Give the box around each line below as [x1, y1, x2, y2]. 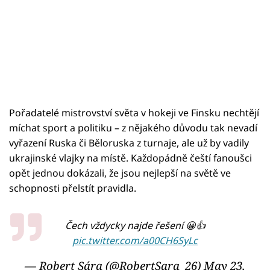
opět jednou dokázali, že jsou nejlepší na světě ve [9, 166, 231, 180]
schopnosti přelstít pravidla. [9, 181, 136, 195]
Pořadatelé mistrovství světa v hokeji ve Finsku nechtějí [9, 105, 259, 119]
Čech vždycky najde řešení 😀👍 [64, 219, 206, 233]
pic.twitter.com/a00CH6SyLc [72, 234, 198, 248]
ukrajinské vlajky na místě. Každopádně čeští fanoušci [9, 151, 252, 165]
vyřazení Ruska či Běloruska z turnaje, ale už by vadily [9, 136, 249, 149]
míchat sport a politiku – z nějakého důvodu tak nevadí [9, 121, 257, 134]
